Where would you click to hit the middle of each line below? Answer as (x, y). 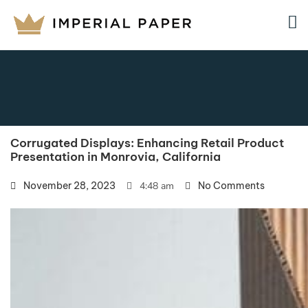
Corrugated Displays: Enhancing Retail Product (147, 143)
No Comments (231, 186)
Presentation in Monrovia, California (115, 157)
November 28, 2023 (69, 186)
